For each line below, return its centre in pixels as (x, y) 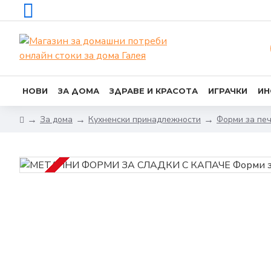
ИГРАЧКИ (228, 90)
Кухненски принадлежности (145, 119)
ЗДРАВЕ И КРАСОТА (154, 90)
